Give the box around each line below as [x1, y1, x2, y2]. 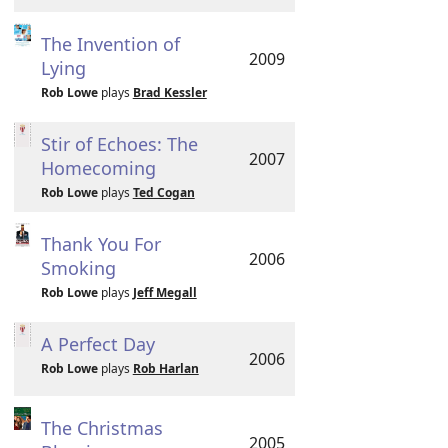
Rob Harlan [132, 360, 199, 377]
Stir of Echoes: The [40, 132, 198, 156]
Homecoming [40, 156, 156, 180]
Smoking [40, 256, 116, 280]
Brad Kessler [132, 84, 207, 101]
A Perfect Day [40, 332, 155, 356]
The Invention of [40, 32, 180, 56]
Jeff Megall [132, 284, 197, 301]
